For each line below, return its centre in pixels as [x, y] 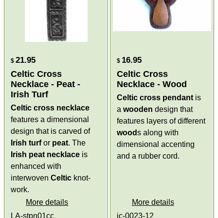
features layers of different [161, 121]
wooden [138, 109]
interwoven [31, 178]
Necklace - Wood [152, 84]
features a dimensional [50, 119]
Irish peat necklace [45, 154]
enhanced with [36, 166]
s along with [158, 133]
